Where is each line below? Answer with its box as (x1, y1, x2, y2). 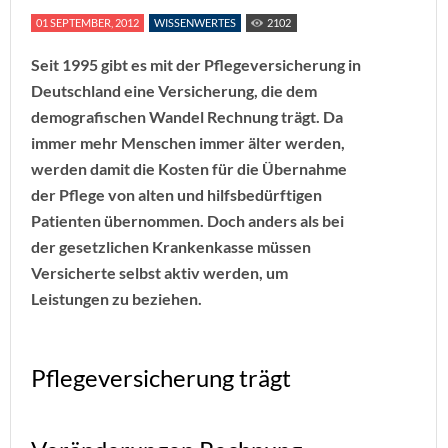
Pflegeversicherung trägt (31, 363, 291, 392)
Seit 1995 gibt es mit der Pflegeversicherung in (31, 55, 361, 74)
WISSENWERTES (154, 16, 236, 29)
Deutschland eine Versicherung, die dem (31, 81, 317, 100)
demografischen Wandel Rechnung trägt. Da (31, 107, 343, 126)
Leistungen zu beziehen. (31, 289, 202, 308)
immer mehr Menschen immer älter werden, (31, 133, 345, 152)
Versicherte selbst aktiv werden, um (31, 263, 288, 282)
